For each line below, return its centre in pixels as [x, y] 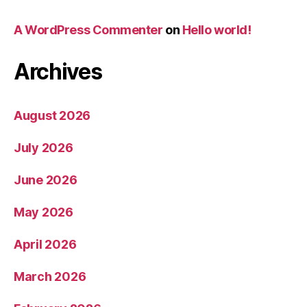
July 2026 [44, 148]
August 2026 [52, 115]
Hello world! [217, 30]
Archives [58, 72]
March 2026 [50, 277]
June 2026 [46, 180]
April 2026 [45, 244]
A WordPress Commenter [88, 30]
